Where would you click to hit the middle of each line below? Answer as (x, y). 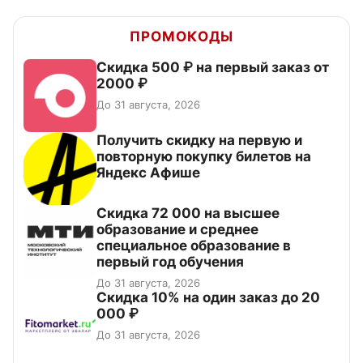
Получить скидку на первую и (199, 140)
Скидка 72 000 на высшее (188, 213)
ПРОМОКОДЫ (181, 36)
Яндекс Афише (148, 172)
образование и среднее (177, 229)
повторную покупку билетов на (204, 156)
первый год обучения (170, 261)
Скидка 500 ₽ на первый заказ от (213, 67)
